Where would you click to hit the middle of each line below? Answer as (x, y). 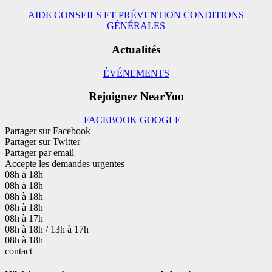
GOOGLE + (164, 120)
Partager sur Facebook (48, 131)
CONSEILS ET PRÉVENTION (117, 15)
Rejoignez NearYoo (136, 97)
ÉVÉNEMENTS (136, 73)
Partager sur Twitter (42, 142)
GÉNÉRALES (136, 26)
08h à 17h (24, 219)
